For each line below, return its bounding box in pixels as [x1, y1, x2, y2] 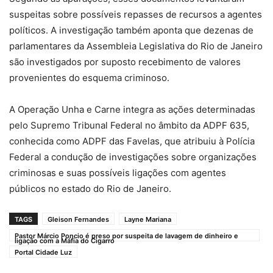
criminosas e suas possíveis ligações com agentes [9, 166, 226, 179]
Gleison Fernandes [48, 214, 109, 224]
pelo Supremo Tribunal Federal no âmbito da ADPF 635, [9, 119, 249, 131]
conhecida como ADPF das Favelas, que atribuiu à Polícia [9, 135, 255, 147]
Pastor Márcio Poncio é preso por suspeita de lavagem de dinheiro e [15, 231, 238, 240]
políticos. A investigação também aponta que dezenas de [9, 24, 253, 36]
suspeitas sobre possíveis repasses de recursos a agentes [9, 8, 262, 20]
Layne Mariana [124, 214, 171, 224]
